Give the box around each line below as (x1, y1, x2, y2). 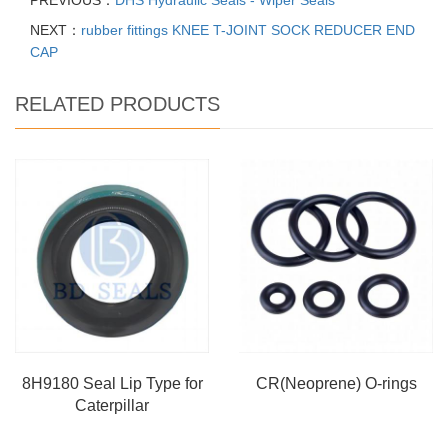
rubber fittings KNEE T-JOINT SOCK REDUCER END (81, 22, 415, 39)
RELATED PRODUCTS (15, 93, 220, 116)
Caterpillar (75, 397, 149, 415)
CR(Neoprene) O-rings (255, 375, 417, 393)
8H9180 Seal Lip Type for (21, 375, 203, 393)
